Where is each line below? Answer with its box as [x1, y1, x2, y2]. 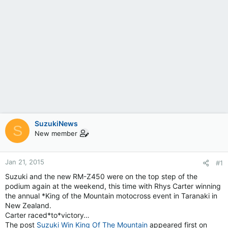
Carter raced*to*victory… [5, 211, 90, 219]
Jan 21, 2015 [5, 158, 44, 166]
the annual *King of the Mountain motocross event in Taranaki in [5, 191, 217, 200]
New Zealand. [5, 201, 51, 210]
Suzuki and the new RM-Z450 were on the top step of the [5, 172, 197, 181]
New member [35, 129, 77, 137]
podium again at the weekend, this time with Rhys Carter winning [5, 182, 221, 190]
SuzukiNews [35, 119, 78, 128]
